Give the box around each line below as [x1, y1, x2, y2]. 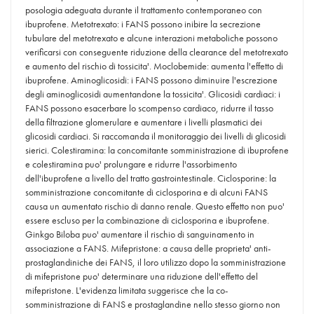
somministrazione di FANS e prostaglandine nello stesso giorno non [25, 298, 280, 310]
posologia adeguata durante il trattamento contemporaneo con [25, 4, 262, 16]
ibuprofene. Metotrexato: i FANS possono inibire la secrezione [25, 18, 261, 30]
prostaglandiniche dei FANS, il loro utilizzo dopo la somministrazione [25, 256, 286, 268]
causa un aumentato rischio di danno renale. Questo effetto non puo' [25, 200, 285, 212]
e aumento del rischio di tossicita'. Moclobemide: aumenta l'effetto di [25, 60, 283, 72]
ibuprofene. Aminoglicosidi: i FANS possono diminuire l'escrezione [25, 74, 278, 86]
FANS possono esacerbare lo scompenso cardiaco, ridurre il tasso [25, 102, 273, 114]
